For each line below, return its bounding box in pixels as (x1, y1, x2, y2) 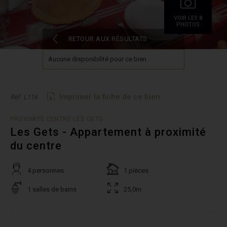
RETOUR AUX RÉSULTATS (68, 35, 147, 43)
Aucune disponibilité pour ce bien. (48, 55, 148, 63)
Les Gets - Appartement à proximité (10, 126, 206, 138)
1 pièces (124, 167, 148, 174)
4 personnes (27, 167, 64, 174)
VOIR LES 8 (174, 15, 202, 21)
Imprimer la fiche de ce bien (59, 92, 160, 101)
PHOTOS (176, 21, 200, 28)
